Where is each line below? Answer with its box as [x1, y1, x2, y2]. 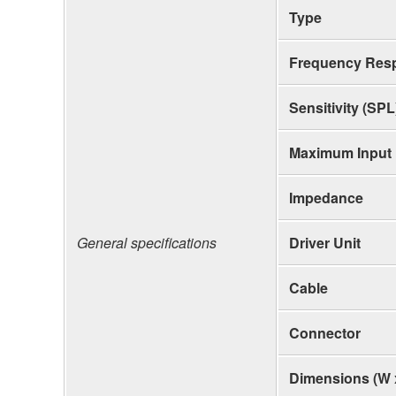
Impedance [289, 187, 363, 208]
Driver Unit [289, 232, 361, 253]
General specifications [77, 232, 217, 253]
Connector [289, 322, 361, 343]
